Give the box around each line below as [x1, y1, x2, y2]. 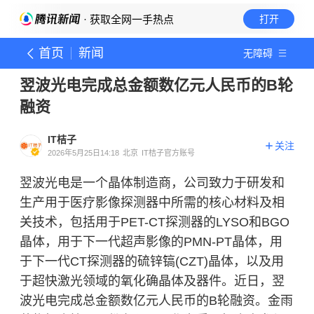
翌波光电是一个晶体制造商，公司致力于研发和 [20, 176, 285, 190]
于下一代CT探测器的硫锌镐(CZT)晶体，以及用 [20, 254, 284, 268]
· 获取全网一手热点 [81, 13, 174, 25]
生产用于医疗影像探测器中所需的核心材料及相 [20, 196, 285, 210]
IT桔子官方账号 [142, 149, 195, 157]
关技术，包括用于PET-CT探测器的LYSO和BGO [20, 215, 289, 229]
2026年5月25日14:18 [48, 149, 119, 157]
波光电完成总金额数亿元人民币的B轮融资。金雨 [20, 294, 293, 308]
